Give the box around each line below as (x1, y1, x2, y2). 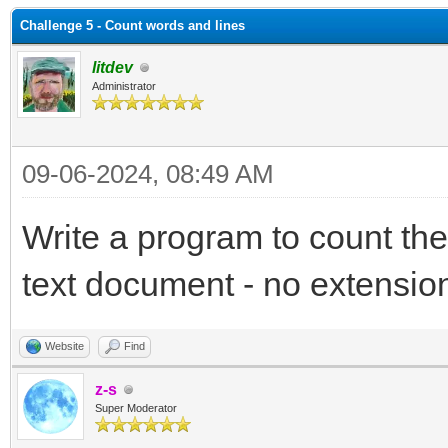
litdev (92, 59, 133, 76)
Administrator (92, 80, 156, 92)
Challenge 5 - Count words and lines (20, 18, 245, 33)
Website (45, 340, 84, 352)
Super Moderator (95, 402, 177, 414)
